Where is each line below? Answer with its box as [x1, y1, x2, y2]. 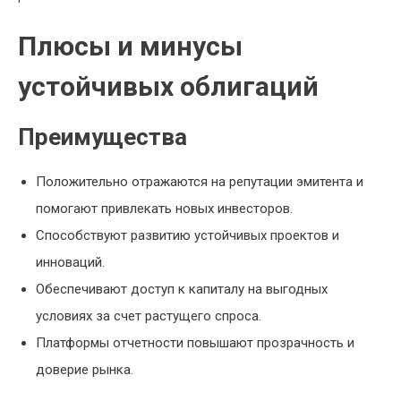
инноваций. [36, 254, 105, 270]
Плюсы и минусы [18, 30, 243, 62]
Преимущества [18, 124, 187, 150]
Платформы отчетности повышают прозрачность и [36, 335, 354, 351]
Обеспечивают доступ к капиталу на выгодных [36, 281, 328, 297]
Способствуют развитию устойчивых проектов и [36, 227, 339, 243]
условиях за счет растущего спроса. [36, 308, 261, 324]
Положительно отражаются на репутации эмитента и [36, 174, 363, 190]
